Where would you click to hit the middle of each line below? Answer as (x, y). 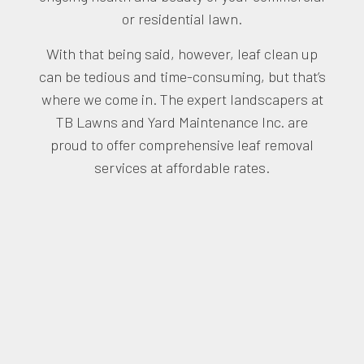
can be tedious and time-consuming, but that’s (182, 76)
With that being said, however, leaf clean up (182, 53)
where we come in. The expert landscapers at (182, 99)
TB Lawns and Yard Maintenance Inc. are (182, 121)
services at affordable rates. (182, 167)
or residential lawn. (182, 18)
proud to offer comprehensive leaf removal (182, 144)
